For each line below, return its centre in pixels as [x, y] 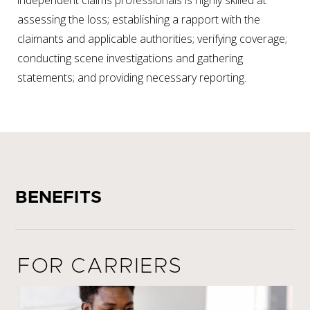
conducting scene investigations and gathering [130, 58]
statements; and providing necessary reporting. [132, 77]
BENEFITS [59, 198]
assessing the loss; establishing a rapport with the [139, 19]
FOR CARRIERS [100, 266]
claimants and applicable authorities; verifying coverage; [152, 39]
